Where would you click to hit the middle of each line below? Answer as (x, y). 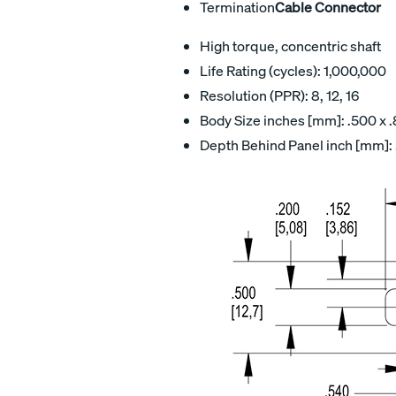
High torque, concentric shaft (290, 46)
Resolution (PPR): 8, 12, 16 (279, 95)
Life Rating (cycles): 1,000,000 (293, 70)
